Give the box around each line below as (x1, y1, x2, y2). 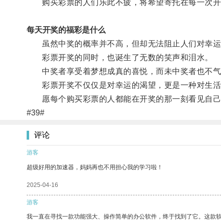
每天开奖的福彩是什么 (26, 25, 106, 34)
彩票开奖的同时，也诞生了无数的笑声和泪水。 (26, 53, 213, 62)
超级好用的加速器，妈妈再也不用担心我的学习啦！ (27, 163, 163, 171)
